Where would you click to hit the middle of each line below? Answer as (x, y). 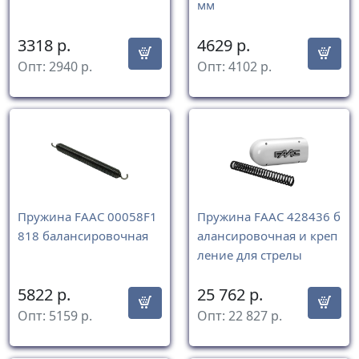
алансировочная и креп (267, 235)
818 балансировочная (83, 235)
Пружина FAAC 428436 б (269, 216)
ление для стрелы (250, 254)
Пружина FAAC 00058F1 (87, 216)
